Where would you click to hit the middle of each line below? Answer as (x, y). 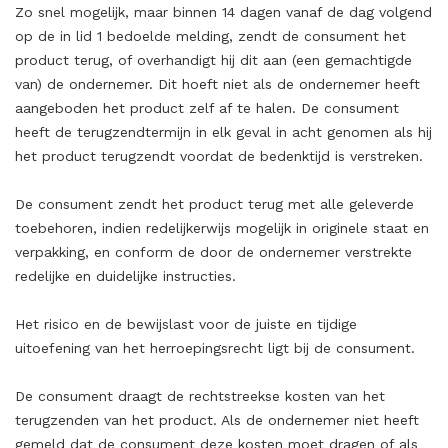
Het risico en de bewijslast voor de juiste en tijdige (186, 324)
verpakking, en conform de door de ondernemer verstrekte (213, 252)
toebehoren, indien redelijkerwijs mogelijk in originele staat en (222, 228)
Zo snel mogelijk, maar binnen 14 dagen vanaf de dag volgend (223, 12)
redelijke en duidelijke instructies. (125, 276)
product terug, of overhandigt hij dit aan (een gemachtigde (213, 60)
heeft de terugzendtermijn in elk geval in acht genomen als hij (223, 132)
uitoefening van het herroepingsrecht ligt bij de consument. (215, 348)
